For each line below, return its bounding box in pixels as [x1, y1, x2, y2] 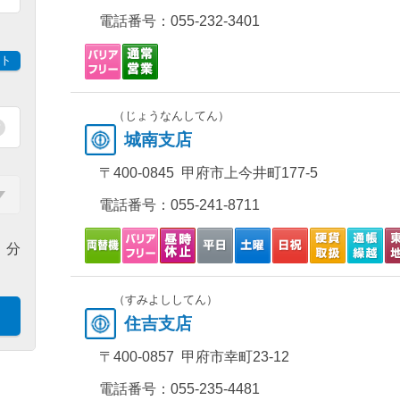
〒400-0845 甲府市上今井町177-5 [98, 165, 318, 180]
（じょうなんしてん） [112, 109, 229, 122]
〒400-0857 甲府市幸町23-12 [98, 349, 289, 364]
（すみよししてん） [112, 293, 218, 306]
